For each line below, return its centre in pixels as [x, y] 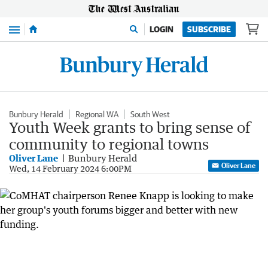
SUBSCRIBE [209, 29]
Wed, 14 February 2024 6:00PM [70, 168]
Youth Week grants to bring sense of [130, 127]
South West [150, 114]
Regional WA [97, 114]
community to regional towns [109, 144]
